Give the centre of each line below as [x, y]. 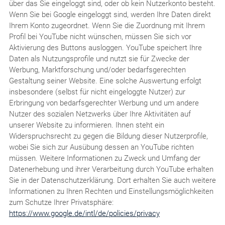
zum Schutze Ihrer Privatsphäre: [61, 202]
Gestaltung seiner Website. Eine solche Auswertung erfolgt [105, 81]
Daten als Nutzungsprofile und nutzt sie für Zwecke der [99, 59]
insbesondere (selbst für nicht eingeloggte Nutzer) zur [97, 92]
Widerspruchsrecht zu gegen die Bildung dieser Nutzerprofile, [108, 136]
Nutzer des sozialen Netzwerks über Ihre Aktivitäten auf [100, 114]
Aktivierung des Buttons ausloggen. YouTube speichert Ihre [105, 47]
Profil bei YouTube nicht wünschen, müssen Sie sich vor [100, 36]
